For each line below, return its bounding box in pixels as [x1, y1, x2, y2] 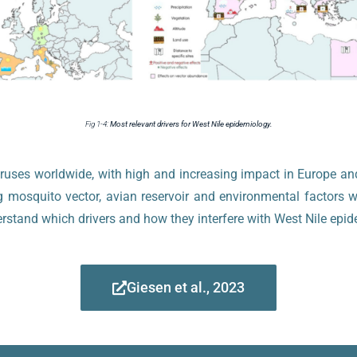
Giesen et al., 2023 [127, 278, 245, 296]
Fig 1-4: [84, 119, 110, 128]
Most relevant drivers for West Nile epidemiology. [109, 119, 273, 128]
